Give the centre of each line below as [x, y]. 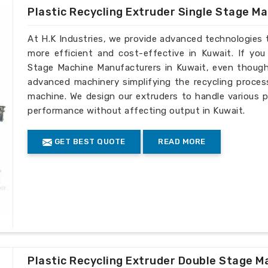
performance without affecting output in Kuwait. [136, 111]
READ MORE [182, 142]
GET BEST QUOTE [89, 142]
